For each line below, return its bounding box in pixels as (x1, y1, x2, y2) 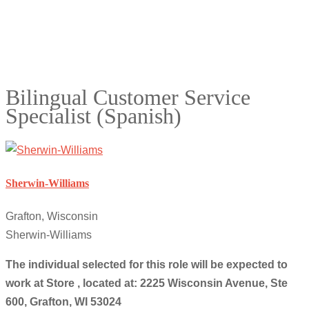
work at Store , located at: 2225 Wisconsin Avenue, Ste (6, 277, 288, 290)
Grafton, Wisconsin (6, 210, 98, 223)
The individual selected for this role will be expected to (6, 259, 288, 271)
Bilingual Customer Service (6, 85, 250, 110)
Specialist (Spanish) (6, 103, 181, 129)
